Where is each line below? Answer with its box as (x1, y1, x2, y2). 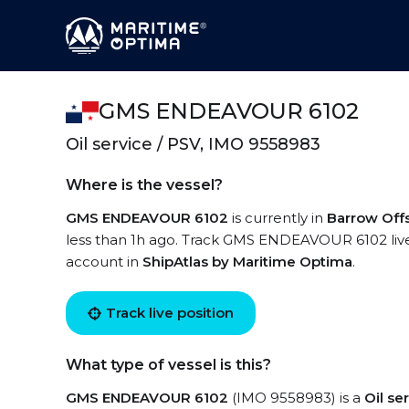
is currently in (228, 209, 327, 226)
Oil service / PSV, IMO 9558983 (66, 134, 320, 154)
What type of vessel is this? (66, 356, 271, 373)
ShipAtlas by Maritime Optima (142, 253, 352, 270)
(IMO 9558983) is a (228, 389, 364, 406)
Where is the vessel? (66, 176, 223, 194)
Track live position (106, 304, 234, 321)
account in (66, 253, 142, 270)
